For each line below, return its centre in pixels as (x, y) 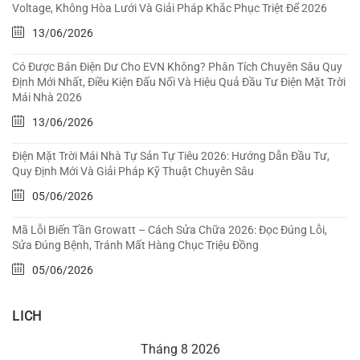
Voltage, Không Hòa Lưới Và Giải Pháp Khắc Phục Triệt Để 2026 (170, 8)
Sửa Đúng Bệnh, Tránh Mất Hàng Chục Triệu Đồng (135, 245)
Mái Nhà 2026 (47, 98)
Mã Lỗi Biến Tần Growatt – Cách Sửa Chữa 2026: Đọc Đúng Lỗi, (170, 230)
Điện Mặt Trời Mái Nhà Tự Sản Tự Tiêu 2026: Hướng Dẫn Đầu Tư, (171, 156)
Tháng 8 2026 (180, 350)
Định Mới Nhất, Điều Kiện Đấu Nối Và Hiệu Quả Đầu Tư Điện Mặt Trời (179, 82)
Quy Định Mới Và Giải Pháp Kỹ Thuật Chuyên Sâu (133, 172)
